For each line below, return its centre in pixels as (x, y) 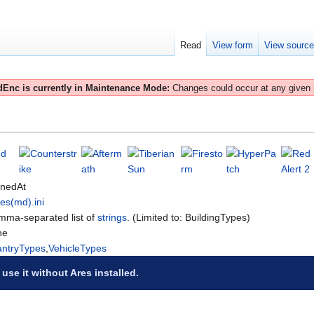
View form (233, 46)
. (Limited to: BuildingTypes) (189, 218)
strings (112, 218)
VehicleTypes (77, 248)
